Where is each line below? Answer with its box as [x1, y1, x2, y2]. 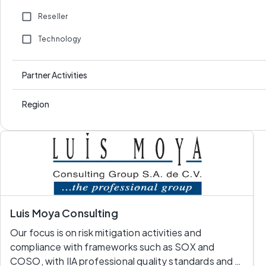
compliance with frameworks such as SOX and [10, 240, 215, 254]
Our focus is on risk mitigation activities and [10, 226, 201, 239]
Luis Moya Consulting [10, 206, 118, 220]
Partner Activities [22, 69, 87, 80]
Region [22, 98, 49, 109]
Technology [38, 34, 81, 43]
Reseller [38, 12, 68, 21]
